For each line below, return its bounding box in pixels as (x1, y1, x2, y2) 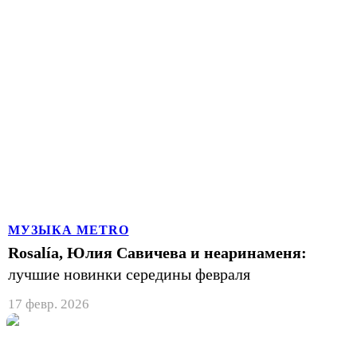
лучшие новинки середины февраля (8, 265, 250, 283)
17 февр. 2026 (8, 296, 89, 312)
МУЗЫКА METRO (8, 222, 129, 237)
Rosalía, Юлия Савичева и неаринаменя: (8, 243, 307, 261)
